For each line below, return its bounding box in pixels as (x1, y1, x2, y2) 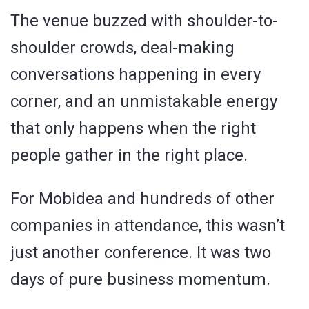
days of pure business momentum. (10, 269, 270, 289)
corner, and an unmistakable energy (10, 91, 277, 111)
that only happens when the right (10, 118, 256, 138)
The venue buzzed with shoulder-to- (10, 10, 278, 30)
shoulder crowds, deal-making (10, 37, 235, 57)
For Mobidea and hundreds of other (10, 188, 275, 208)
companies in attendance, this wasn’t (10, 215, 285, 235)
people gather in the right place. (10, 145, 248, 165)
